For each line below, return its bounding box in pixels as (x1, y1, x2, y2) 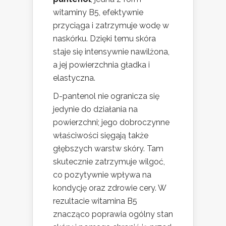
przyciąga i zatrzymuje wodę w (53, 21, 169, 31)
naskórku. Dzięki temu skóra (53, 34, 156, 44)
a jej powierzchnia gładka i (53, 60, 150, 70)
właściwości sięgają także (53, 131, 148, 141)
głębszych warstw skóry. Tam (53, 144, 163, 154)
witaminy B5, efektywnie (53, 8, 143, 18)
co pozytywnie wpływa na (53, 170, 151, 180)
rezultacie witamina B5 (53, 196, 137, 206)
